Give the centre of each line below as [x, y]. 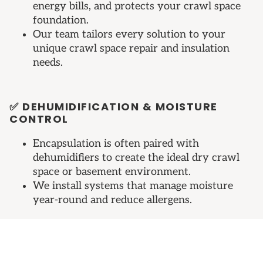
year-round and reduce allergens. [112, 200]
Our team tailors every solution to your [129, 35]
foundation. [61, 21]
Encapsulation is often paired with [116, 144]
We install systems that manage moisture [133, 186]
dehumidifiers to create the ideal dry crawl [136, 158]
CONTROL [39, 119]
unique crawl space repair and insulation [131, 49]
